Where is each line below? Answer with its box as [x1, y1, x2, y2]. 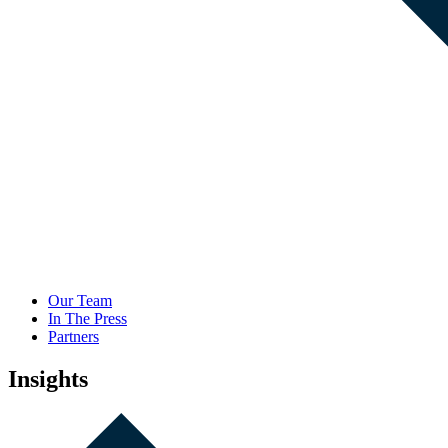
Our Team [48, 291, 112, 309]
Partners [48, 327, 99, 345]
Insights [8, 365, 88, 392]
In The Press [48, 309, 127, 327]
